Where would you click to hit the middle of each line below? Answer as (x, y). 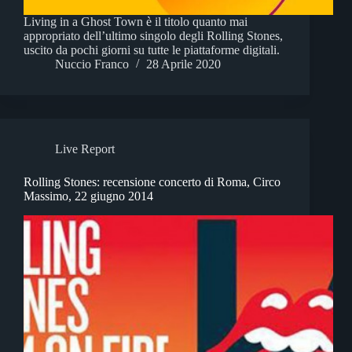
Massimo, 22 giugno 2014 (88, 196)
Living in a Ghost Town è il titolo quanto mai (136, 22)
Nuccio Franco (92, 64)
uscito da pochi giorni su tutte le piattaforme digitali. (152, 50)
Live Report (85, 149)
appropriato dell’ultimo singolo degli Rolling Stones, (153, 36)
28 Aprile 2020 (183, 64)
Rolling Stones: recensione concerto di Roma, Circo (152, 182)
